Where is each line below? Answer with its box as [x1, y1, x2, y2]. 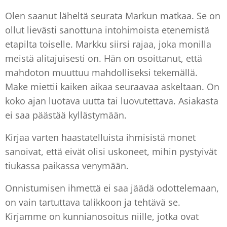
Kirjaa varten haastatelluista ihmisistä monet [5, 131, 196, 143]
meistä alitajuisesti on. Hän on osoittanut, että [5, 52, 202, 64]
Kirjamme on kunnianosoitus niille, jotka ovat [5, 210, 199, 222]
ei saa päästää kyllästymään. [5, 108, 127, 121]
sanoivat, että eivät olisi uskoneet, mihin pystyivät [5, 145, 217, 158]
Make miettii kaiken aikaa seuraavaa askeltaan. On [5, 80, 219, 93]
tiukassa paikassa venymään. [5, 159, 131, 172]
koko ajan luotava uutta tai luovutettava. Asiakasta [5, 94, 218, 107]
